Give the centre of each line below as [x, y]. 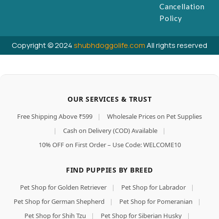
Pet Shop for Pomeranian [156, 201]
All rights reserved [177, 45]
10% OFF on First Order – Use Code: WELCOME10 [109, 144]
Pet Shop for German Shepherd [59, 201]
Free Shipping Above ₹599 [55, 116]
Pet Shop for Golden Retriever [63, 187]
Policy [171, 18]
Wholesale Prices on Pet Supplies [154, 116]
